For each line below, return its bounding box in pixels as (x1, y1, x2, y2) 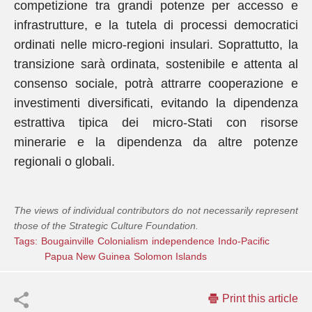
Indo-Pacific (218, 235, 270, 247)
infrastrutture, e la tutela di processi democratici (14, 18, 298, 32)
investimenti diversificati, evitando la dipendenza (14, 96, 298, 110)
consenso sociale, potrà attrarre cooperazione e (14, 77, 298, 91)
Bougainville (41, 235, 94, 247)
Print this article (222, 292, 298, 304)
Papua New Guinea (45, 251, 130, 262)
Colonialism (97, 235, 148, 247)
